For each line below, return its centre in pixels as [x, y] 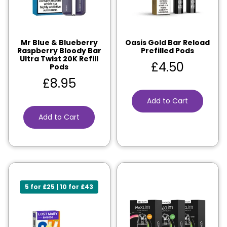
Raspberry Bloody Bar [59, 51]
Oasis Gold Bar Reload [168, 43]
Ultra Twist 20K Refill [59, 59]
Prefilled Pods [168, 51]
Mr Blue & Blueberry [59, 43]
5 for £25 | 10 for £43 [59, 187]
